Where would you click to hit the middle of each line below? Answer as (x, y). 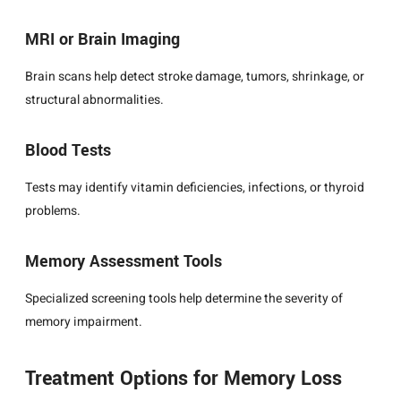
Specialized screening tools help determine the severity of (184, 299)
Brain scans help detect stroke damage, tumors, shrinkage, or (195, 77)
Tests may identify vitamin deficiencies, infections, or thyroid (195, 188)
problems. (53, 211)
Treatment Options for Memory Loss (183, 379)
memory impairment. (84, 322)
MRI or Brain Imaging (102, 40)
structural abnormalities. (94, 100)
